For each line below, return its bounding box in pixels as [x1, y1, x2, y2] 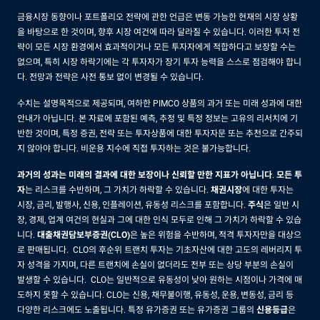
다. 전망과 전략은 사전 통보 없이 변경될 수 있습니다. [17, 71, 204, 82]
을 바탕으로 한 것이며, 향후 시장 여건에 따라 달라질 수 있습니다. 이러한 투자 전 [17, 26, 300, 37]
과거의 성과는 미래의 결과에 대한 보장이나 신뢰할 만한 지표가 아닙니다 [17, 169, 272, 180]
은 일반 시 [264, 199, 299, 210]
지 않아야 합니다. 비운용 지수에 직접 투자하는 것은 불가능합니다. [17, 143, 251, 154]
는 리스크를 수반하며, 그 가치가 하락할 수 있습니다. [25, 184, 211, 195]
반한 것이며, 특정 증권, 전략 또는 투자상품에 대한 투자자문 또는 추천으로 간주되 [17, 128, 303, 139]
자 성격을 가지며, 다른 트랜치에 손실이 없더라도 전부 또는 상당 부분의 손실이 [17, 259, 294, 270]
